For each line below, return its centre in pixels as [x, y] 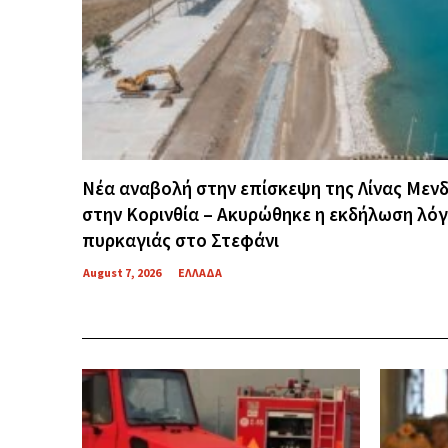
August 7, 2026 [122, 273]
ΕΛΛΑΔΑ [200, 273]
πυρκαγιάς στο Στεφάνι [180, 240]
